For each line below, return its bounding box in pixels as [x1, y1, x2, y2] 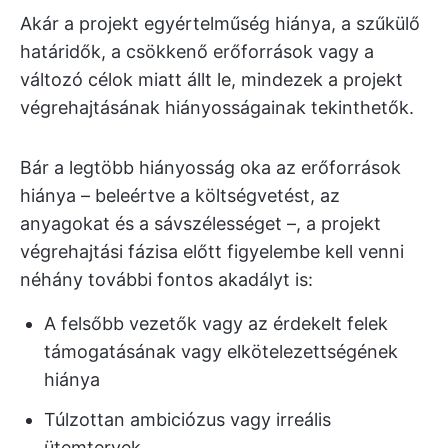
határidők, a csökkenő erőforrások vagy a [20, 41, 374, 62]
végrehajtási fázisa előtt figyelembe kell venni [20, 241, 404, 262]
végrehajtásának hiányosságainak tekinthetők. [20, 97, 414, 118]
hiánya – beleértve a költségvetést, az [20, 185, 340, 206]
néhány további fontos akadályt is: [20, 269, 313, 290]
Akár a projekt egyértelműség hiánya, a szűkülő [20, 13, 420, 34]
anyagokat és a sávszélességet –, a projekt [20, 213, 381, 234]
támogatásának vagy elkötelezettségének [44, 341, 398, 362]
